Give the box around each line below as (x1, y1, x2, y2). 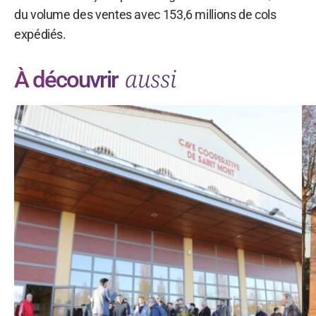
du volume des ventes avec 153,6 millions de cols (14, 6, 276, 22)
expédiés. (14, 26, 66, 42)
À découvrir (14, 65, 123, 93)
